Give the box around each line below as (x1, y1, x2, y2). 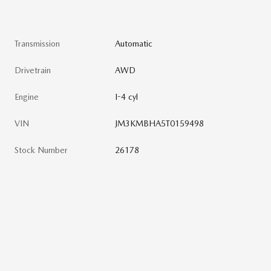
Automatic (115, 38, 153, 48)
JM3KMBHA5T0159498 (115, 118, 204, 128)
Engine (15, 91, 39, 102)
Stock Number (15, 145, 68, 155)
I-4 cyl (115, 91, 139, 102)
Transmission (15, 38, 60, 48)
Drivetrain (15, 65, 51, 75)
